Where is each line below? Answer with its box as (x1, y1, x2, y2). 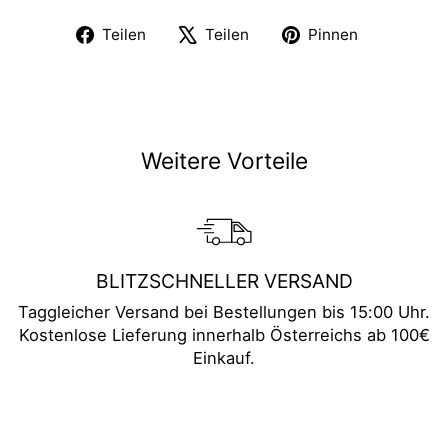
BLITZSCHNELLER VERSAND (95, 269, 353, 294)
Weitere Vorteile (140, 147, 308, 175)
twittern (262, 68, 324, 89)
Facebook (159, 45, 237, 66)
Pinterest (371, 45, 444, 66)
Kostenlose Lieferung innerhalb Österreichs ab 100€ (18, 325, 430, 346)
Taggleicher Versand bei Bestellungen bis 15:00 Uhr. (18, 302, 430, 323)
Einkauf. (193, 348, 255, 369)
